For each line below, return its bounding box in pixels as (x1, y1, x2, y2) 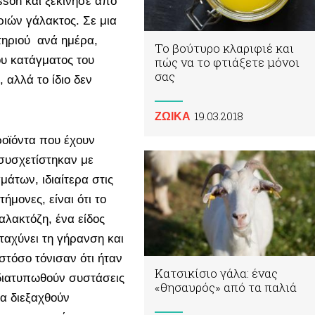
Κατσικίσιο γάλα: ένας (155, 264, 278, 281)
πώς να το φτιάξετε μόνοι (155, 54, 300, 71)
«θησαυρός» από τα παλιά (155, 278, 297, 295)
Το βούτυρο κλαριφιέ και (155, 40, 294, 57)
